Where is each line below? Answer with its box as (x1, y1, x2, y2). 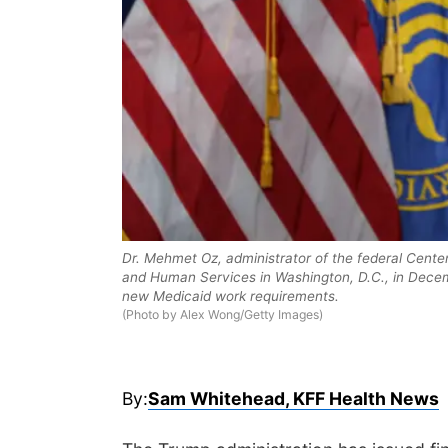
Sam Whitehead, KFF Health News (148, 388, 439, 409)
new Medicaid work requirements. (122, 288, 339, 304)
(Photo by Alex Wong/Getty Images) (122, 307, 323, 322)
